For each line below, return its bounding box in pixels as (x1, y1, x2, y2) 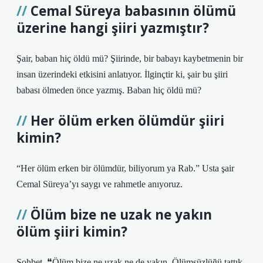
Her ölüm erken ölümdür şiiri (31, 112, 224, 130)
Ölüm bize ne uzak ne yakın (31, 205, 212, 224)
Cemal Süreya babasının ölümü (31, 2, 236, 20)
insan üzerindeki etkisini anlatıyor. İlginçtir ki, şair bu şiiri (16, 69, 228, 79)
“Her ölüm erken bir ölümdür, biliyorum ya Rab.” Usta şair (16, 163, 234, 173)
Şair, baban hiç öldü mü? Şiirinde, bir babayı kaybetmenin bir (16, 53, 243, 63)
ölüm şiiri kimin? (16, 222, 127, 241)
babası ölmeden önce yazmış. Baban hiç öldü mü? (16, 85, 201, 95)
